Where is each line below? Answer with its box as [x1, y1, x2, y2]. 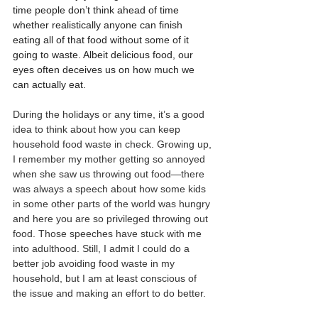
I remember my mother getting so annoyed [13, 153, 208, 165]
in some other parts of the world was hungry [13, 197, 213, 209]
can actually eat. [13, 78, 86, 90]
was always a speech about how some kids [13, 182, 209, 194]
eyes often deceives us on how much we [13, 63, 197, 75]
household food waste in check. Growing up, [13, 138, 214, 150]
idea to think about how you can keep [13, 123, 183, 135]
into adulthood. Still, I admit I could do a [13, 242, 192, 254]
